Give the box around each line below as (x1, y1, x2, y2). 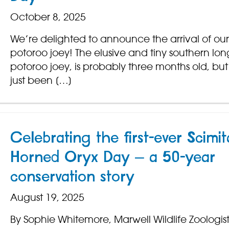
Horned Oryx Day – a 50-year (10, 150, 215, 166)
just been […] (10, 74, 72, 87)
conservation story (10, 169, 134, 185)
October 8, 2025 (10, 11, 86, 24)
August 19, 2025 (10, 191, 84, 204)
